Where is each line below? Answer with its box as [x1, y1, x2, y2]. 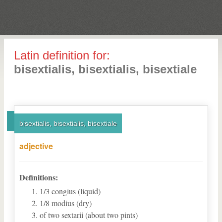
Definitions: [19, 171, 58, 183]
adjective [19, 140, 53, 152]
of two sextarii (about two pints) [40, 210, 138, 220]
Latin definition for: [14, 49, 110, 62]
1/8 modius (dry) [40, 198, 92, 208]
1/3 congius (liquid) [40, 186, 101, 196]
